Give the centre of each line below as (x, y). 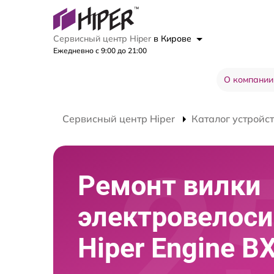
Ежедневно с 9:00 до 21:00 (100, 50)
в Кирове (174, 38)
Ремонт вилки (169, 185)
